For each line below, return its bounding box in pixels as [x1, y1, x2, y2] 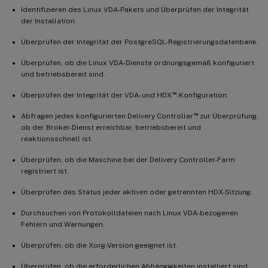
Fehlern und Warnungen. [21, 220, 105, 229]
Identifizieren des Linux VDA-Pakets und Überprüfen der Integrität [21, 5, 249, 14]
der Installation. [21, 16, 77, 25]
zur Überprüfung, [197, 111, 258, 120]
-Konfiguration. [176, 90, 229, 99]
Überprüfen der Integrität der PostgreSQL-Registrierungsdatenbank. [21, 37, 258, 46]
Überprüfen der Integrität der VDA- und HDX [21, 90, 172, 99]
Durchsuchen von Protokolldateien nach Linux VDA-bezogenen [21, 208, 238, 217]
